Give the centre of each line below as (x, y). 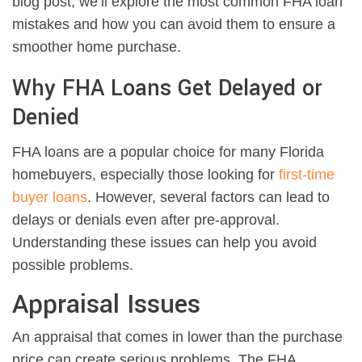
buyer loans (50, 198)
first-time (307, 175)
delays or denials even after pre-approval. (146, 220)
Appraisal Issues (106, 305)
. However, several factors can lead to (208, 198)
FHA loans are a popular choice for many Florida (168, 152)
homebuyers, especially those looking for (145, 175)
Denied (46, 118)
